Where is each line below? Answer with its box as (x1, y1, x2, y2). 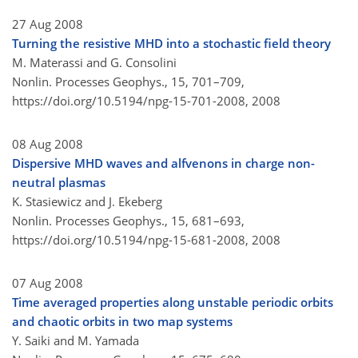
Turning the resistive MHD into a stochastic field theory (12, 35, 331, 52)
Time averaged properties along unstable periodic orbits (12, 294, 333, 311)
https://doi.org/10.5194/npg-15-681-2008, (12, 232, 249, 249)
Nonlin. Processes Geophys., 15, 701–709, (12, 74, 245, 90)
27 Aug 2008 (12, 16, 83, 33)
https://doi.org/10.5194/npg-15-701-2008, (12, 93, 249, 109)
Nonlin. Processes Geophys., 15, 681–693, (12, 213, 245, 229)
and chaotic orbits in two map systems (12, 313, 233, 330)
